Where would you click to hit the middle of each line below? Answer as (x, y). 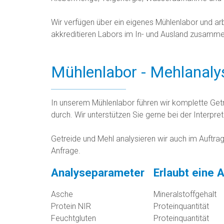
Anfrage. (66, 151)
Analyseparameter (98, 173)
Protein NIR (71, 206)
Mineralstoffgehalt (185, 194)
